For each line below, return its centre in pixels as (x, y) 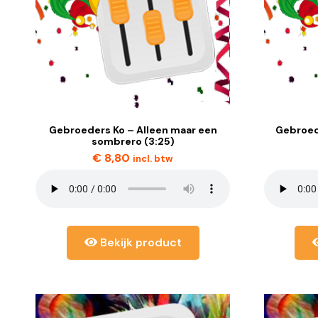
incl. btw (153, 159)
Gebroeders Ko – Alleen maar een (133, 130)
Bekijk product (139, 243)
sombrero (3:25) (133, 142)
